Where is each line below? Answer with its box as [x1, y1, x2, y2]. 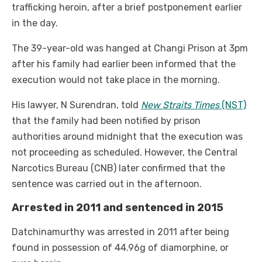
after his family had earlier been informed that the [12, 58, 236, 70]
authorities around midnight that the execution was [12, 131, 243, 143]
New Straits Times [141, 99, 219, 111]
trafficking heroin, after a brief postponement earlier [12, 2, 242, 13]
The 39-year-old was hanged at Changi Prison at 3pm [12, 43, 248, 54]
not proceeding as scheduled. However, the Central [12, 147, 237, 158]
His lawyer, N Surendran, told [12, 99, 141, 111]
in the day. [12, 18, 58, 29]
